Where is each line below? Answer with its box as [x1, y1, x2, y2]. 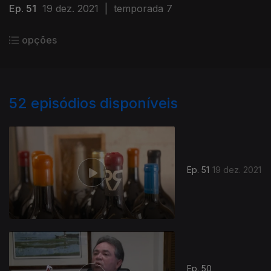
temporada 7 [114, 2, 172, 15]
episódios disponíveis [31, 94, 178, 112]
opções [22, 34, 57, 46]
